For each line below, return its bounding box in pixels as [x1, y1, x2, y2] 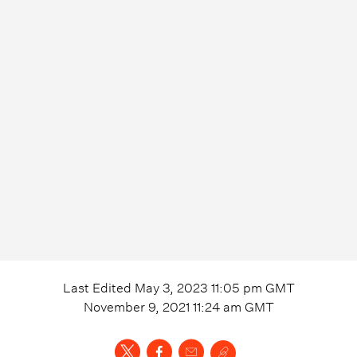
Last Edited [62, 276, 135, 296]
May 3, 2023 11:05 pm [134, 276, 262, 296]
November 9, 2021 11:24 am [83, 295, 241, 315]
